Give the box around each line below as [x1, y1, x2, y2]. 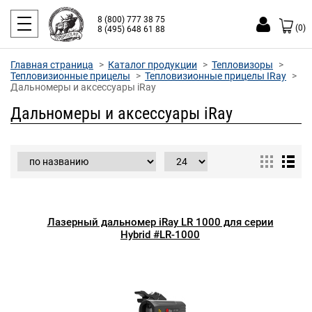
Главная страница [10, 59, 93, 70]
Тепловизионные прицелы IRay [145, 70, 286, 81]
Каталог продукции [108, 59, 197, 70]
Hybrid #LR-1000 [120, 228, 200, 242]
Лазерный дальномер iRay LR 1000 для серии [47, 216, 274, 229]
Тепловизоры [212, 59, 273, 70]
